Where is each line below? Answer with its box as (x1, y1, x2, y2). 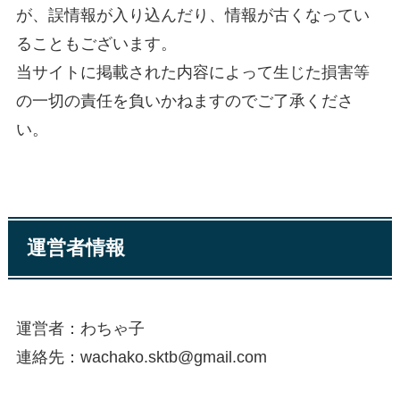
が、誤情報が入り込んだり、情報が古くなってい (15, 5, 370, 24)
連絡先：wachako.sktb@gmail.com (15, 348, 267, 367)
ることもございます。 (15, 34, 177, 53)
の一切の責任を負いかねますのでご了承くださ (15, 91, 354, 110)
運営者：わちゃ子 (15, 320, 145, 338)
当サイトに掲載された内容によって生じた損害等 (15, 62, 370, 81)
